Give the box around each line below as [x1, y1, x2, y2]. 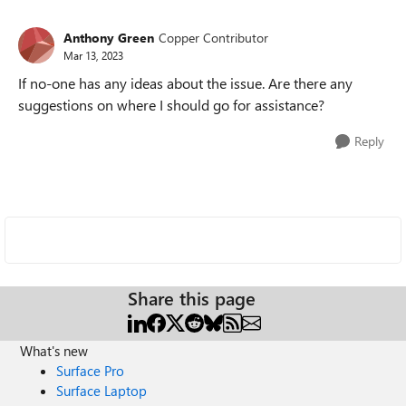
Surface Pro [56, 362, 125, 380]
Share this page [128, 285, 256, 310]
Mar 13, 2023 [63, 47, 123, 63]
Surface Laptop [56, 382, 148, 400]
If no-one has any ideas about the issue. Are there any [18, 73, 353, 92]
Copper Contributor [159, 28, 268, 46]
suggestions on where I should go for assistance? [18, 95, 324, 114]
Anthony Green [63, 28, 154, 46]
